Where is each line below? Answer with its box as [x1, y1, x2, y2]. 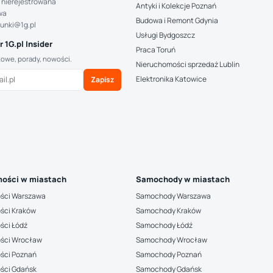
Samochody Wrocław [136, 235, 208, 245]
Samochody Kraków [136, 205, 202, 216]
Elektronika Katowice [136, 74, 207, 84]
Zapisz [91, 74, 115, 85]
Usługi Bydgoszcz [136, 30, 196, 40]
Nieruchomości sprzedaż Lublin [136, 59, 240, 69]
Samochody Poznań [136, 249, 202, 260]
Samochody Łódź [136, 220, 193, 230]
